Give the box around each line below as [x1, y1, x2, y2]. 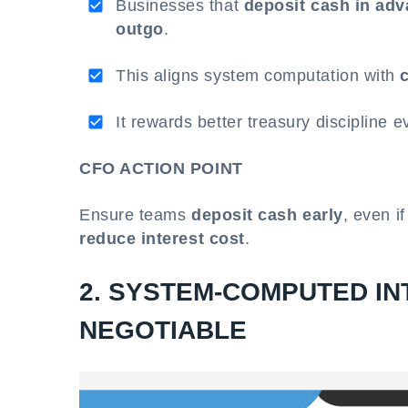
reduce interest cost [79, 229, 245, 248]
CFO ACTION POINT [79, 159, 243, 178]
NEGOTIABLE [79, 316, 247, 344]
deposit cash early [191, 206, 343, 224]
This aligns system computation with [116, 66, 401, 85]
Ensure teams [79, 206, 192, 224]
